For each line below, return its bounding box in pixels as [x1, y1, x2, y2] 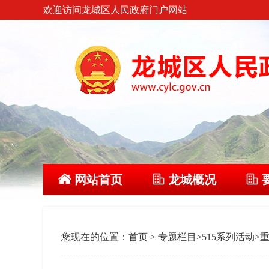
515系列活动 [202, 232, 255, 242]
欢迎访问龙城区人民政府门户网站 [43, 5, 187, 15]
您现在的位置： [61, 232, 128, 242]
